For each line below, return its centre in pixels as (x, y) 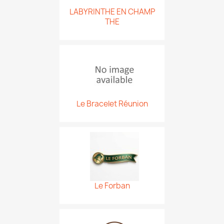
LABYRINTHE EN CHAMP (112, 12)
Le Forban (112, 186)
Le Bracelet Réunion (112, 104)
